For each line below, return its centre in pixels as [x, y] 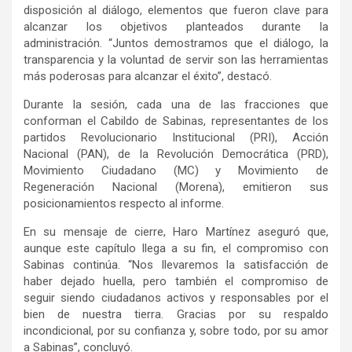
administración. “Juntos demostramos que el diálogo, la [176, 44]
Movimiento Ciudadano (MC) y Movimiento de [176, 171]
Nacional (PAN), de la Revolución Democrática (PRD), [176, 154]
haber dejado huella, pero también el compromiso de [176, 282]
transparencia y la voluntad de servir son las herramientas [176, 60]
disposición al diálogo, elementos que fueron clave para [176, 11]
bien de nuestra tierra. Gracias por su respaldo [176, 315]
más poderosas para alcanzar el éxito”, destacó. [148, 77]
